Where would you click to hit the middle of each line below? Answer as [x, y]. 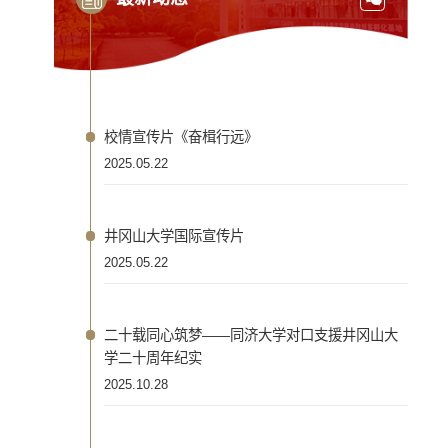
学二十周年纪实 [153, 358]
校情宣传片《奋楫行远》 [181, 137]
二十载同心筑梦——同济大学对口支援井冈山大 [251, 335]
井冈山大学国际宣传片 [174, 236]
